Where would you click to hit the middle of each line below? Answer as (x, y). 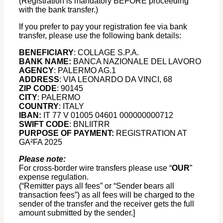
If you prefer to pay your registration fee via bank (103, 27)
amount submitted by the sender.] (77, 213)
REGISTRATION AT (151, 133)
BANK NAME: (45, 62)
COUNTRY (39, 107)
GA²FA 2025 (41, 142)
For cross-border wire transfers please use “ (95, 168)
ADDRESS (39, 80)
